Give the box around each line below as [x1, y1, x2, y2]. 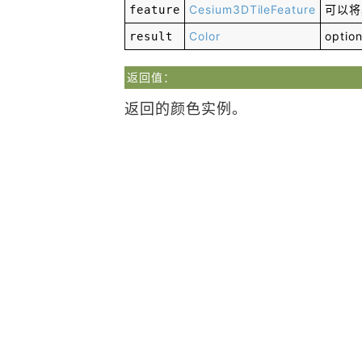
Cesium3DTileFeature [189, 2, 316, 16]
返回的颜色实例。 [124, 100, 247, 117]
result [129, 30, 173, 43]
